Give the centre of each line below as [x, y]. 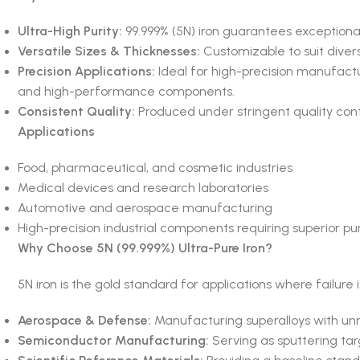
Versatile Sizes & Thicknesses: [108, 51]
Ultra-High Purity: [70, 31]
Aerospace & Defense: [84, 320]
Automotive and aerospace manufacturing [145, 207]
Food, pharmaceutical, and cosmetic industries [155, 167]
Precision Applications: [86, 71]
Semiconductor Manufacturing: [113, 340]
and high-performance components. [126, 91]
